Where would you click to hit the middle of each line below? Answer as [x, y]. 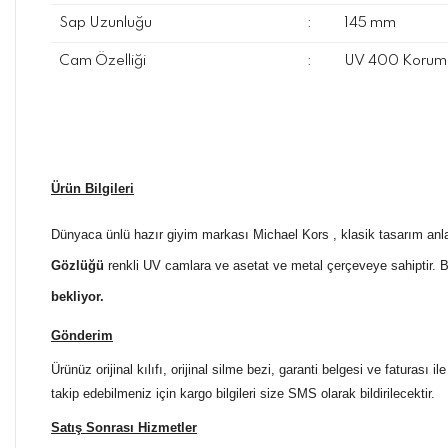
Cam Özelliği [102, 61]
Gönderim [82, 335]
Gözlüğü [77, 265]
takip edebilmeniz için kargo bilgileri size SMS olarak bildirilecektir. [243, 393]
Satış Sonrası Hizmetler [124, 427]
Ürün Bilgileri [92, 188]
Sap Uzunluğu [105, 23]
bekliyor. [77, 296]
